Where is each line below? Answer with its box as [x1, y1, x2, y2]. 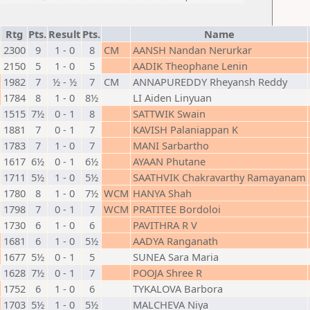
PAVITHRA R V [133, 218, 197, 232]
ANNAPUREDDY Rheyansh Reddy [133, 75, 287, 89]
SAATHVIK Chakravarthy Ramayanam [133, 170, 306, 184]
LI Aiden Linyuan [133, 91, 212, 104]
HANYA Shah [133, 186, 192, 200]
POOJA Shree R [133, 266, 202, 280]
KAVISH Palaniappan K [133, 122, 238, 136]
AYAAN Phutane [133, 154, 206, 168]
